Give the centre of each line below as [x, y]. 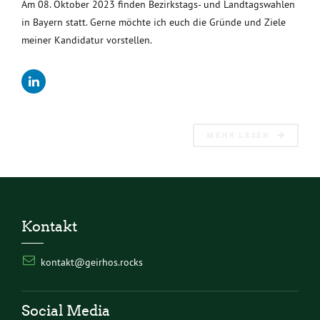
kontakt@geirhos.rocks [92, 262]
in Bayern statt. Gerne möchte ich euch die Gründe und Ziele [154, 22]
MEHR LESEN [238, 135]
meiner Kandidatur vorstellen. [87, 40]
